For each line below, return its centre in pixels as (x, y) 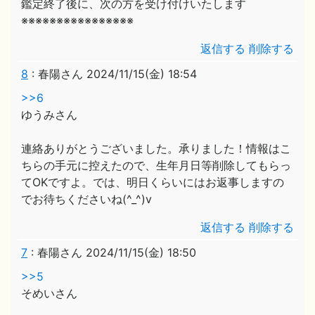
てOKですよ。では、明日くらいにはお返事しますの (153, 182)
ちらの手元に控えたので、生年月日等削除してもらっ (156, 165)
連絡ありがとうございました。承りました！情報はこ (156, 148)
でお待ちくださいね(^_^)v (86, 199)
